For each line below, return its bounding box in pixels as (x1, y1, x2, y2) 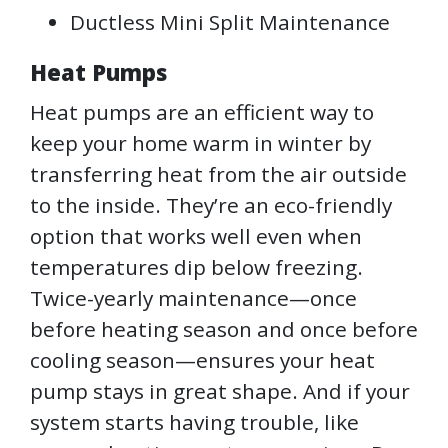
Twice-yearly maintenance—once (30, 284, 357, 313)
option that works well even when (30, 222, 362, 251)
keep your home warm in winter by (30, 129, 371, 158)
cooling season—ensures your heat (30, 346, 375, 375)
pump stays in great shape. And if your (30, 377, 410, 406)
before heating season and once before (30, 315, 418, 344)
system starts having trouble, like (30, 408, 359, 437)
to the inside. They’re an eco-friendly (30, 191, 392, 220)
